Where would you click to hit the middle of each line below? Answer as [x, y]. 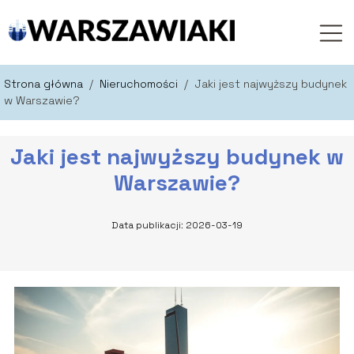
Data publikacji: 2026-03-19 [177, 225]
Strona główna [45, 83]
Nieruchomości [140, 83]
